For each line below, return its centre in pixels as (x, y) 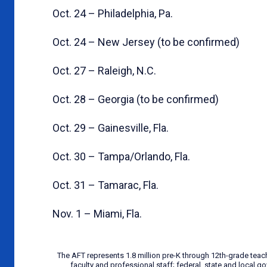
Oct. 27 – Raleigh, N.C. (104, 70)
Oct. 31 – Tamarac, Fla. (105, 185)
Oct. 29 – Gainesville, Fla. (111, 128)
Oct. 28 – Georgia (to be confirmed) (136, 99)
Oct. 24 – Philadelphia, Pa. (113, 13)
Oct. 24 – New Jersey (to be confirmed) (146, 42)
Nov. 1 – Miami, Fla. (97, 213)
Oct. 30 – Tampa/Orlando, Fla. (121, 156)
